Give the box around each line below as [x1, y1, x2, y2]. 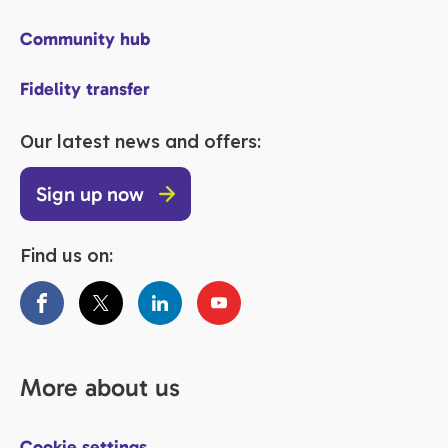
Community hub [20, 28, 150, 51]
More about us [20, 372, 180, 404]
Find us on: [20, 244, 113, 268]
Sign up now [36, 182, 144, 207]
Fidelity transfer [20, 78, 150, 101]
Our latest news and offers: [20, 130, 261, 154]
